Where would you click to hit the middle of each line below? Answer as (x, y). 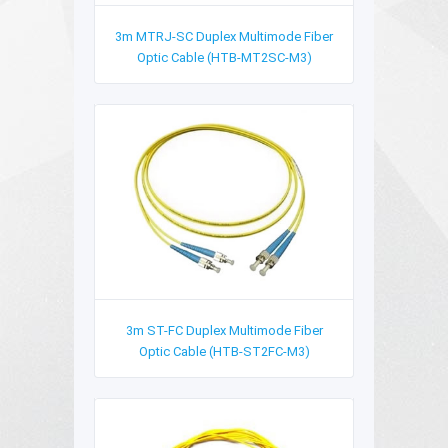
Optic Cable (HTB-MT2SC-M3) (224, 58)
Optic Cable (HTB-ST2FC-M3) (224, 351)
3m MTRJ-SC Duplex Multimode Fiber (224, 37)
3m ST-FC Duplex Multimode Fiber (224, 330)
